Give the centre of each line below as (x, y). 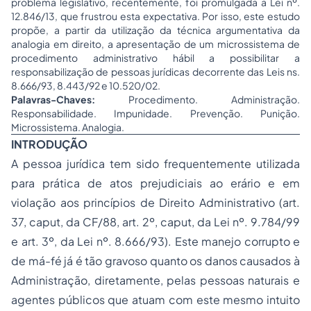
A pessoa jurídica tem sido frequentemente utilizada (155, 163)
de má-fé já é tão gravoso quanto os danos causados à (155, 261)
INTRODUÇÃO (49, 144)
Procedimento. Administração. (197, 99)
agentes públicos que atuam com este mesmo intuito (155, 300)
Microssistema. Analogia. (68, 127)
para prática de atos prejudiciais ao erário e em (155, 183)
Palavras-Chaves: (53, 99)
